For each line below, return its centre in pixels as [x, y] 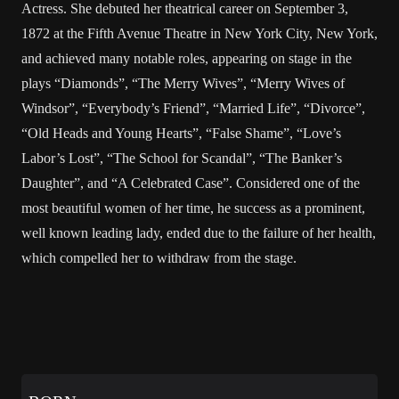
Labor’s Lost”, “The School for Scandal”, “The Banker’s [182, 158]
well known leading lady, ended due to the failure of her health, [199, 233]
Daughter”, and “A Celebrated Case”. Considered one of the [191, 183]
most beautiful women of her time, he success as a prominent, [193, 208]
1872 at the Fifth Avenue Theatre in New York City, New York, [199, 33]
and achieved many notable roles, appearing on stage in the [187, 58]
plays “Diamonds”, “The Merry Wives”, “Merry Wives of [183, 83]
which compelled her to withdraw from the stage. [159, 258]
